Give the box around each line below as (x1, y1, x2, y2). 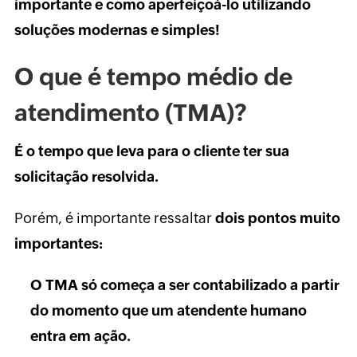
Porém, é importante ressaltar (14, 210, 215, 227)
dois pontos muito (214, 210, 340, 227)
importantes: (14, 235, 103, 253)
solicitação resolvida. (14, 168, 159, 186)
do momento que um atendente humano (29, 302, 307, 320)
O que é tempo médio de (14, 63, 292, 92)
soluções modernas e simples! (14, 22, 220, 39)
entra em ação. (29, 328, 131, 345)
